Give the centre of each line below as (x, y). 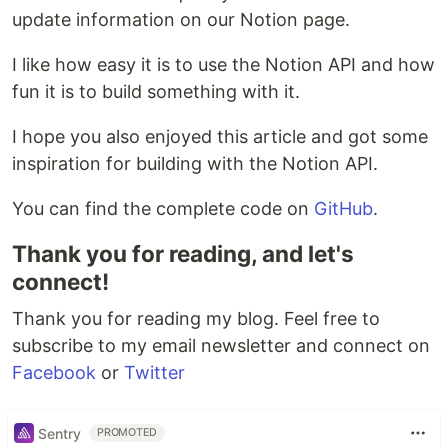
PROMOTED (127, 433)
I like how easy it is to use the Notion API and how (223, 65)
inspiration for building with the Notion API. (195, 164)
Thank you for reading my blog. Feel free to (196, 319)
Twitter (154, 373)
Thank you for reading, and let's (183, 254)
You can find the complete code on (163, 209)
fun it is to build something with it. (156, 92)
